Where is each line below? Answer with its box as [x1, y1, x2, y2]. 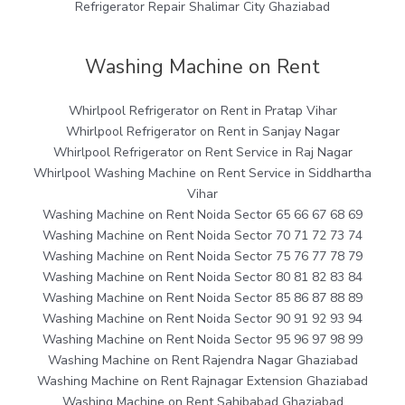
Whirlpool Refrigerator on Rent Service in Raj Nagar [52, 144, 353, 162]
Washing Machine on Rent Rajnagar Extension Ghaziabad [37, 372, 368, 391]
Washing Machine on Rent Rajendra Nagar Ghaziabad [47, 352, 358, 370]
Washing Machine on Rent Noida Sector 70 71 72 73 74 [42, 227, 363, 245]
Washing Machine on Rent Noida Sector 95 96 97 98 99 [42, 331, 363, 349]
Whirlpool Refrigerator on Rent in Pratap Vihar [68, 102, 337, 120]
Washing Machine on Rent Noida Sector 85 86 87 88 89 [42, 289, 363, 307]
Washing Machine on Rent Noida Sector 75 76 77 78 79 [42, 248, 363, 266]
